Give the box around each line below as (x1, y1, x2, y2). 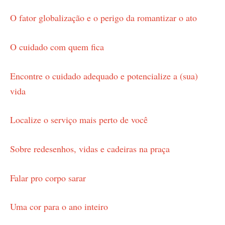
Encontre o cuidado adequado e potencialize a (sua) (10, 69, 198, 82)
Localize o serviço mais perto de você (10, 114, 148, 126)
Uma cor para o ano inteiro (10, 200, 108, 213)
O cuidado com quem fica (10, 40, 104, 53)
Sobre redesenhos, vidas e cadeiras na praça (10, 143, 170, 155)
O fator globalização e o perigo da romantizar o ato (10, 12, 197, 24)
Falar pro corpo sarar (10, 171, 86, 184)
